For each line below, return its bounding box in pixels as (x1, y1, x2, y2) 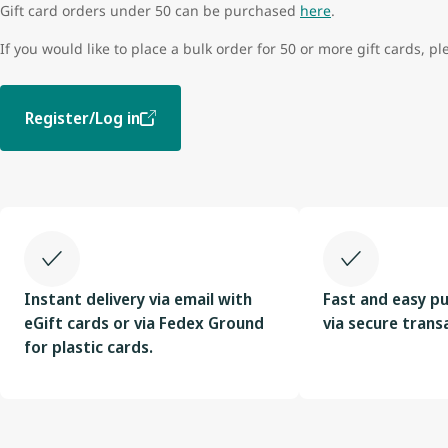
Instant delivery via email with (24, 288, 252, 311)
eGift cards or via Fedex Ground (24, 312, 264, 335)
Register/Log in (25, 107, 140, 130)
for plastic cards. (24, 336, 153, 359)
